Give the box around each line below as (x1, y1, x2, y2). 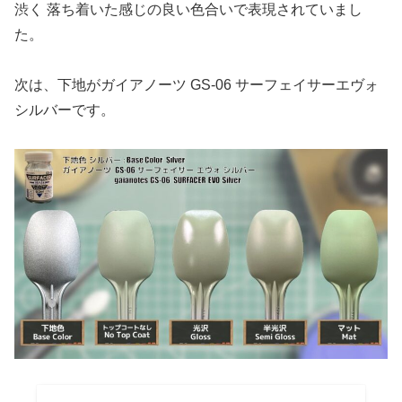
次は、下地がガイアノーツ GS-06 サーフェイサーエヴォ (14, 77, 379, 93)
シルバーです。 (14, 102, 115, 118)
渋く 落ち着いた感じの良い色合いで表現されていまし (14, 2, 363, 18)
